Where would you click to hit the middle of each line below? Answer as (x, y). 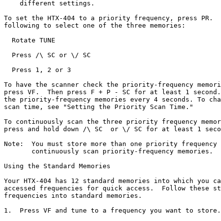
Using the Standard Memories (57, 166)
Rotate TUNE (30, 40)
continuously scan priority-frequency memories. (109, 151)
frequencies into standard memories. (73, 196)
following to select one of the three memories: (95, 25)
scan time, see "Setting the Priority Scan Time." (99, 107)
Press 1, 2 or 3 (37, 70)
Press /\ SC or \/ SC (47, 55)
